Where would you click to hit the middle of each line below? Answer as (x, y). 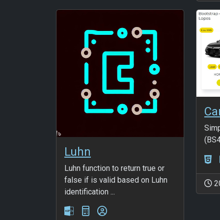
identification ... (90, 192)
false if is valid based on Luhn (116, 180)
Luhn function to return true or (114, 168)
